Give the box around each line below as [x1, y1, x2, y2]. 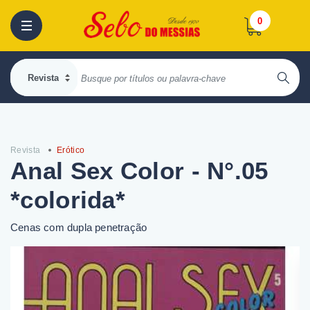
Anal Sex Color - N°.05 [10, 157, 268, 184]
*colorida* [10, 186, 126, 213]
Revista [10, 145, 41, 155]
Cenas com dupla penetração [10, 221, 147, 233]
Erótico [57, 145, 85, 155]
